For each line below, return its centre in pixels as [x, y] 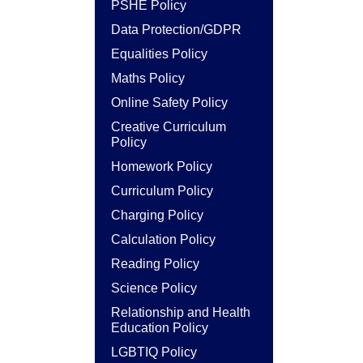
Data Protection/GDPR [176, 30]
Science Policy [154, 288]
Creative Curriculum [169, 127]
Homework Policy [162, 167]
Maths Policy [148, 78]
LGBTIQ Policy [154, 352]
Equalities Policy [159, 54]
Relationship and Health [181, 312]
